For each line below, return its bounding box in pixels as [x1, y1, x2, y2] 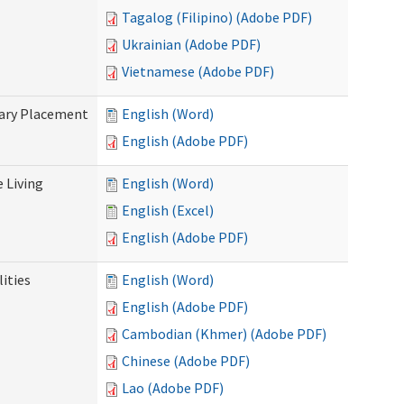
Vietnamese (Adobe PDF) [122, 62, 274, 80]
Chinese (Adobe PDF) [122, 352, 250, 370]
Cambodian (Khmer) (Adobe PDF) [122, 325, 326, 343]
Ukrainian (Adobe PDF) [122, 35, 261, 53]
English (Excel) [122, 201, 214, 219]
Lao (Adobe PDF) [122, 379, 224, 397]
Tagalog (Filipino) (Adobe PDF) [122, 8, 312, 26]
